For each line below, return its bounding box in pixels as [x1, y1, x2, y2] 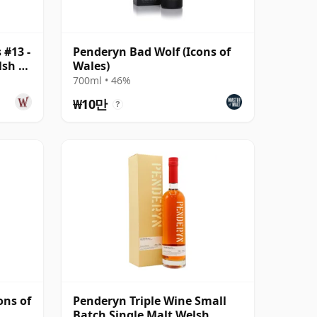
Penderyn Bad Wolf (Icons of [73, 43, 231, 59]
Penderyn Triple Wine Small [73, 292, 226, 309]
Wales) [73, 57, 110, 74]
